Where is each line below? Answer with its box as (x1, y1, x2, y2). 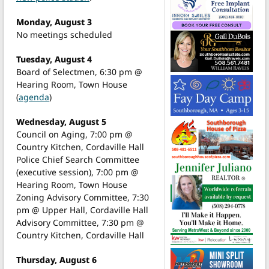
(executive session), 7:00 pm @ (16, 166, 139, 178)
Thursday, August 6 (16, 253, 97, 265)
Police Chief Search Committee (16, 153, 139, 165)
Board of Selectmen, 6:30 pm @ (16, 65, 142, 77)
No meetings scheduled (16, 28, 112, 40)
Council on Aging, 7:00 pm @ (16, 128, 133, 140)
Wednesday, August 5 (16, 115, 106, 127)
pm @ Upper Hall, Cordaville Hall (16, 204, 148, 216)
